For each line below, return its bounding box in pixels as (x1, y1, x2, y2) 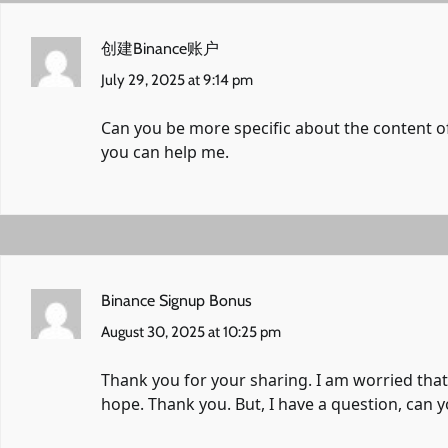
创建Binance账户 (101, 39, 219, 59)
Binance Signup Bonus (101, 291, 252, 311)
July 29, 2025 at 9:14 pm (101, 71, 253, 90)
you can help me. (101, 141, 229, 164)
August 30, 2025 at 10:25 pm (101, 323, 281, 342)
